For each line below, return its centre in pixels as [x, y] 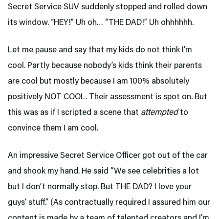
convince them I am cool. [53, 129]
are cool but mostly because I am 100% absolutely [99, 82]
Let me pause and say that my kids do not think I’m [100, 50]
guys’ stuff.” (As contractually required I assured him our [109, 203]
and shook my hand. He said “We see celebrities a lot [103, 172]
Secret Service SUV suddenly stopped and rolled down [108, 7]
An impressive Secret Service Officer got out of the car [108, 156]
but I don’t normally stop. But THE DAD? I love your [100, 187]
